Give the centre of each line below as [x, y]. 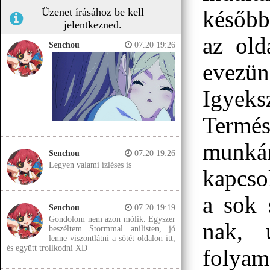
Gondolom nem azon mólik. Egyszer [112, 219]
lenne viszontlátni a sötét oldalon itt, [112, 239]
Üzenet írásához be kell [93, 12]
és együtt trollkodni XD [47, 248]
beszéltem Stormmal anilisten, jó [112, 229]
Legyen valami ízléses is [90, 165]
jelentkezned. [93, 25]
